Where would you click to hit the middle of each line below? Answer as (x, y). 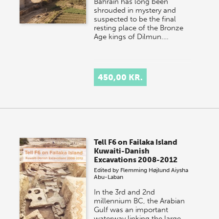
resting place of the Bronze (139, 28)
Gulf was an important (131, 210)
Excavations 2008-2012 (136, 160)
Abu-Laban (109, 177)
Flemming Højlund (145, 170)
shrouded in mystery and (135, 10)
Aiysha (180, 170)
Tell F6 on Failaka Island (136, 142)
